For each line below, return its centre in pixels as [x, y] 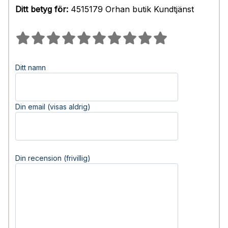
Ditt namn [31, 67]
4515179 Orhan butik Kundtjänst [131, 9]
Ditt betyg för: [42, 9]
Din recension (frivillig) [53, 158]
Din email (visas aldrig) [53, 107]
